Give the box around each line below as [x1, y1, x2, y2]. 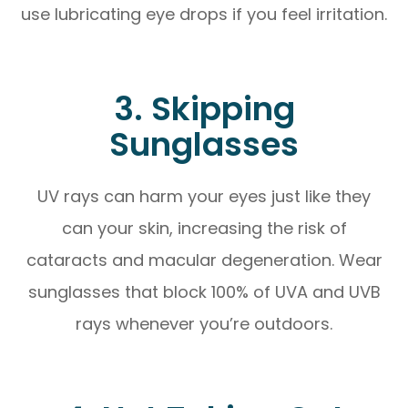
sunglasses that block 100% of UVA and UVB [27, 280, 381, 303]
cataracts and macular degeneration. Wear [25, 248, 382, 271]
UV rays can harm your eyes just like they [37, 184, 371, 208]
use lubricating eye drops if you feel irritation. [21, 2, 387, 25]
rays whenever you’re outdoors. [76, 311, 332, 335]
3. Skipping [113, 85, 295, 132]
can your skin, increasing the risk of [61, 216, 347, 240]
